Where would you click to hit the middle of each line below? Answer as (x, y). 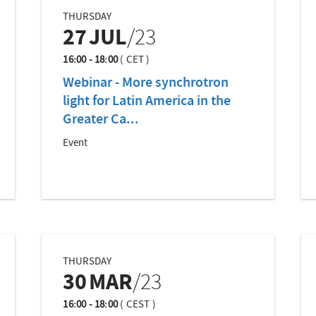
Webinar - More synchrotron (146, 84)
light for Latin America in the (147, 102)
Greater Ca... (101, 120)
